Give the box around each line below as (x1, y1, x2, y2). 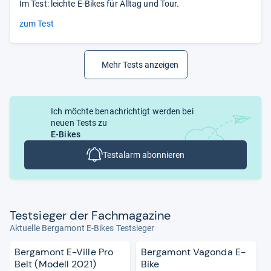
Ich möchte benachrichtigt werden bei (51, 106, 194, 116)
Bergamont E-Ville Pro (15, 245, 114, 258)
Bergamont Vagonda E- (141, 245, 246, 258)
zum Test (19, 18, 54, 28)
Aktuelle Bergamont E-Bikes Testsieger (10, 223, 155, 233)
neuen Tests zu (51, 117, 108, 128)
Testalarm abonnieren (103, 149, 184, 160)
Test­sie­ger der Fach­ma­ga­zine (10, 207, 171, 223)
